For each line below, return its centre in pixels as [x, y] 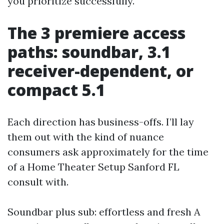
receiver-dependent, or [100, 71]
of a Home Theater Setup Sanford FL [93, 167]
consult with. [38, 182]
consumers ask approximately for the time [108, 152]
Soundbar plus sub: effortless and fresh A [104, 212]
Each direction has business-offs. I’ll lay [101, 122]
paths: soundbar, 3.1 [89, 52]
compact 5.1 [56, 90]
